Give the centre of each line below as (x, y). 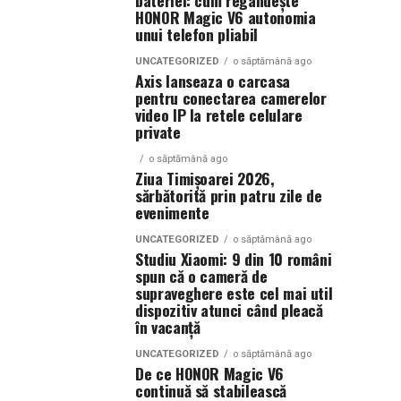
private (158, 132)
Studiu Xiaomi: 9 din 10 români (234, 259)
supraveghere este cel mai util (234, 293)
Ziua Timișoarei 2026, (205, 178)
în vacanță (168, 327)
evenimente (172, 212)
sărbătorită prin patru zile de (229, 195)
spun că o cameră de (201, 276)
